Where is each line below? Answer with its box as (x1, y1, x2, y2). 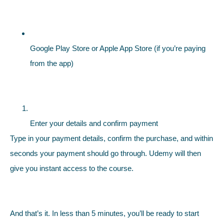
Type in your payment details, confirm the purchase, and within (10, 133, 213, 142)
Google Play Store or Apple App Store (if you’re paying (30, 43, 205, 52)
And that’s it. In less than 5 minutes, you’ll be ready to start (10, 208, 199, 217)
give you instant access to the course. (10, 163, 133, 172)
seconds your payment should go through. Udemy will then (10, 148, 201, 157)
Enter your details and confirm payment (30, 118, 158, 127)
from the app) (30, 58, 73, 67)
